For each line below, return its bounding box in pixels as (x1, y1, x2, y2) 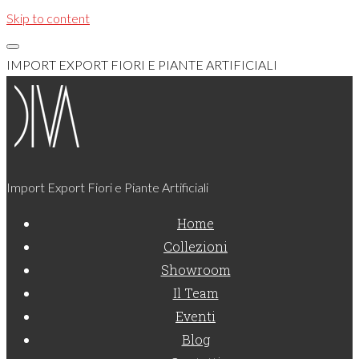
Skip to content (6, 10, 90, 26)
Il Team (172, 284, 219, 301)
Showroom (160, 261, 231, 278)
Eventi (175, 308, 216, 325)
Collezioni (163, 238, 228, 255)
